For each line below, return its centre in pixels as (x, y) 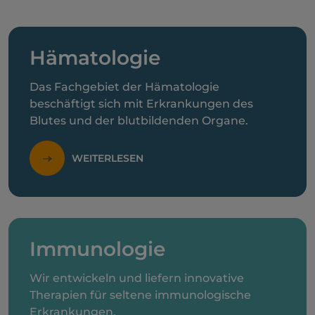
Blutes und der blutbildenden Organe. (139, 121)
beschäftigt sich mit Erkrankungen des (141, 104)
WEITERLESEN (108, 158)
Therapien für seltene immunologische (140, 295)
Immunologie (97, 249)
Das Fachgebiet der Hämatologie (124, 87)
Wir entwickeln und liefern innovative (137, 278)
